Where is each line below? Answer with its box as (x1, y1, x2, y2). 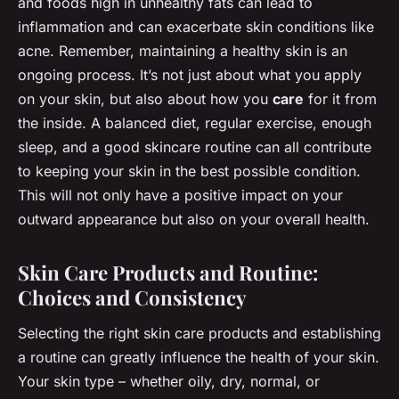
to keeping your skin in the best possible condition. (18, 161, 361, 180)
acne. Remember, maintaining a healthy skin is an (18, 41, 347, 60)
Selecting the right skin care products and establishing (18, 323, 381, 342)
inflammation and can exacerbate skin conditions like (18, 17, 374, 36)
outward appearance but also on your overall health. (18, 209, 370, 228)
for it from (304, 89, 377, 108)
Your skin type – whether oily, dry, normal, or (18, 371, 320, 390)
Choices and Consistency (18, 283, 247, 311)
